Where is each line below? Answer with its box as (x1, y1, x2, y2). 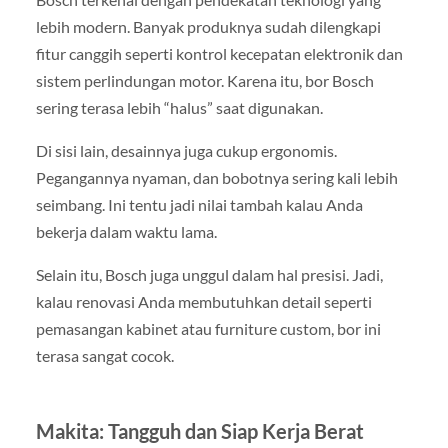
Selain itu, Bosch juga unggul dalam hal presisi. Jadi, (35, 265, 383, 285)
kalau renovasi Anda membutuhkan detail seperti (35, 292, 372, 312)
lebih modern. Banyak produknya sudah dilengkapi (35, 17, 381, 37)
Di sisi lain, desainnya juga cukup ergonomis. (35, 141, 337, 161)
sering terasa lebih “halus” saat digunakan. (35, 98, 323, 118)
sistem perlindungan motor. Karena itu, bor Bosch (35, 71, 374, 91)
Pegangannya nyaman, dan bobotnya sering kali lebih (35, 168, 398, 188)
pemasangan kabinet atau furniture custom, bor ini (35, 319, 381, 339)
